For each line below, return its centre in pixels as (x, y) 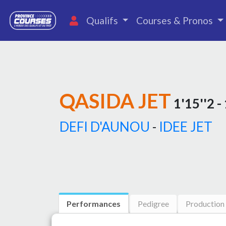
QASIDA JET (115, 101)
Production (205, 204)
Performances (94, 204)
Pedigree (153, 204)
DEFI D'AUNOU (105, 127)
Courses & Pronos (176, 20)
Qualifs (103, 20)
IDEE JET (186, 127)
